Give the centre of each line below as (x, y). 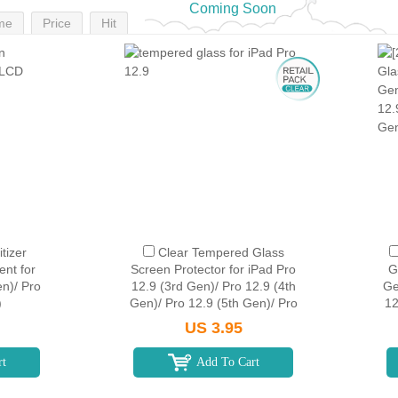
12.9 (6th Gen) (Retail (213, 320)
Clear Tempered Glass (221, 252)
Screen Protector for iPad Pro (213, 269)
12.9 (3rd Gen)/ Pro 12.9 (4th (213, 286)
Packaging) (213, 337)
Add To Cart (227, 362)
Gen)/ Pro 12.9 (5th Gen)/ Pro (213, 303)
